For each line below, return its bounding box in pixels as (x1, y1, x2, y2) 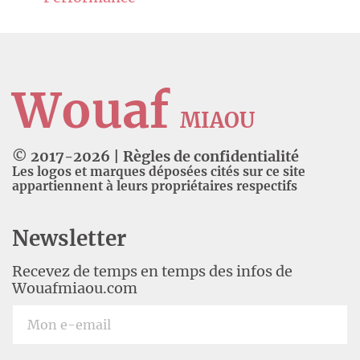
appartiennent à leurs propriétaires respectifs (12, 178, 297, 194)
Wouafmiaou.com (12, 279, 137, 297)
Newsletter (12, 225, 126, 252)
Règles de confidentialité (123, 147, 299, 166)
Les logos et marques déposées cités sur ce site (12, 164, 305, 179)
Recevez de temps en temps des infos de (12, 262, 292, 280)
